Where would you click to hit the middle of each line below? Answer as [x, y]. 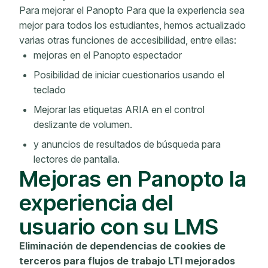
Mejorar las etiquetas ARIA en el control [119, 109]
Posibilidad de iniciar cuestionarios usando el [129, 75]
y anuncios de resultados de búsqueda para [127, 144]
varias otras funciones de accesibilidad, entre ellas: [128, 40]
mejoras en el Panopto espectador [108, 55]
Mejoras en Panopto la [133, 179]
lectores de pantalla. [77, 159]
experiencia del [97, 202]
